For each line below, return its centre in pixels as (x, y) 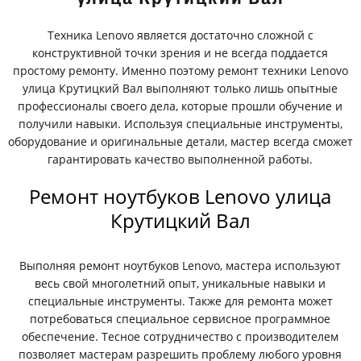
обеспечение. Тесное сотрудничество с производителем (180, 336)
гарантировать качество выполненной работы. (180, 159)
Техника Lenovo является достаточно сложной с (180, 35)
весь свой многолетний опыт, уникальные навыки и (180, 283)
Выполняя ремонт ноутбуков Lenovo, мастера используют (180, 266)
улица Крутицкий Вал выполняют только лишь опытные (180, 88)
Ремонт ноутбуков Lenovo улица (180, 196)
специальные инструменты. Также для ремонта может (180, 301)
